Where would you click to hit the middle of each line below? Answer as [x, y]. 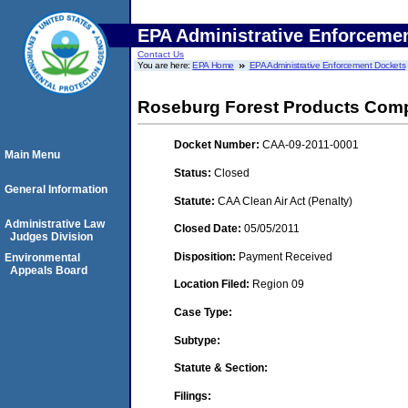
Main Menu [32, 155]
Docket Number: [218, 145]
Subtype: [197, 340]
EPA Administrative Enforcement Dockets [327, 65]
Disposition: [206, 256]
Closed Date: [209, 229]
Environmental [42, 258]
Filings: [193, 396]
